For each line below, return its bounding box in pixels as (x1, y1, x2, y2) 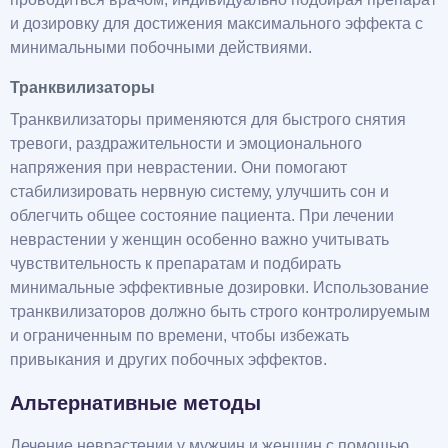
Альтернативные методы (10, 392, 261, 415)
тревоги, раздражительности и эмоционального (10, 135, 362, 153)
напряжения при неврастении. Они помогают (10, 159, 347, 177)
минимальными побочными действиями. (10, 39, 312, 57)
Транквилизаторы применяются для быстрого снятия (10, 111, 406, 129)
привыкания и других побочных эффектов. (10, 351, 327, 369)
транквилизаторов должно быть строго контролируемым (10, 303, 430, 321)
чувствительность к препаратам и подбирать (10, 255, 341, 273)
